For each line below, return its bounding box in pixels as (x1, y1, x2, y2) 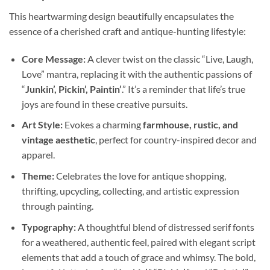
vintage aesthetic (21, 134, 95, 146)
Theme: (21, 169, 54, 181)
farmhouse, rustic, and (142, 119, 238, 131)
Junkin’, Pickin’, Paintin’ (25, 83, 122, 95)
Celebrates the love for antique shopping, (54, 169, 226, 181)
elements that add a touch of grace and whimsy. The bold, (21, 251, 256, 263)
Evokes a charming (62, 119, 143, 131)
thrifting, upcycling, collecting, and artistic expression (21, 184, 239, 196)
